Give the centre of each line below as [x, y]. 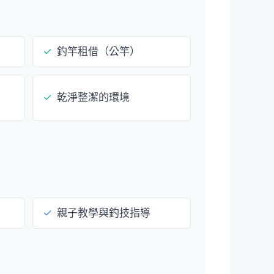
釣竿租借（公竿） [98, 51]
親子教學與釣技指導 [104, 213]
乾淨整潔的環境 [93, 97]
